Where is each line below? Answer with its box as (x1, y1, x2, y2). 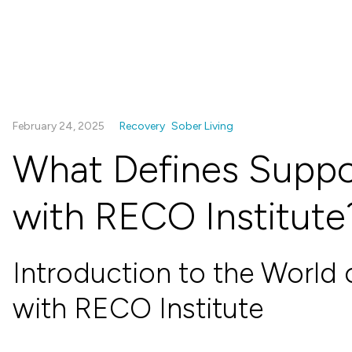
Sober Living (171, 119, 233, 133)
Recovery (119, 119, 165, 133)
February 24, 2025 (13, 119, 107, 133)
